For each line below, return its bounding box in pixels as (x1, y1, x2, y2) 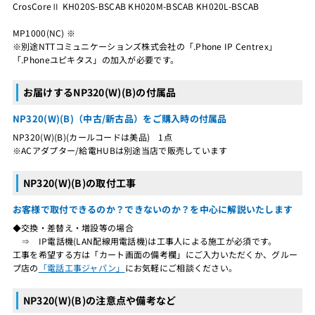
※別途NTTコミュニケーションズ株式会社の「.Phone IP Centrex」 (12, 39, 278, 52)
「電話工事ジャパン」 (38, 261, 125, 274)
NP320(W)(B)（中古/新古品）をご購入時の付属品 (12, 111, 227, 125)
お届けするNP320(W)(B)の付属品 (22, 84, 176, 99)
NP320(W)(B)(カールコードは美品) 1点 (12, 130, 172, 143)
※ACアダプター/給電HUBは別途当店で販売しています (12, 143, 228, 156)
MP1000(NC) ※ (12, 26, 76, 39)
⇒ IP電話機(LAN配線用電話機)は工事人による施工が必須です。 (12, 234, 277, 247)
